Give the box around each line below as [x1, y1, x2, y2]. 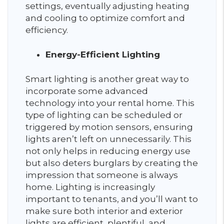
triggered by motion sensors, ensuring [25, 122, 193, 132]
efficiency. [25, 25, 68, 35]
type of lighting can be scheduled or [25, 110, 182, 120]
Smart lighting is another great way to [25, 74, 189, 84]
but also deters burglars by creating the [25, 158, 198, 168]
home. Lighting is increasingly [25, 182, 155, 192]
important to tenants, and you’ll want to [25, 194, 198, 204]
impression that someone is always [25, 170, 178, 180]
